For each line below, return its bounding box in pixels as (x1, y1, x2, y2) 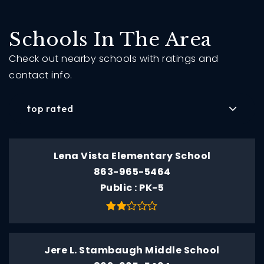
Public (100, 180, 135, 194)
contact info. (9, 68, 72, 82)
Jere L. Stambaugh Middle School (44, 243, 220, 257)
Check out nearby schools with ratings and (9, 51, 219, 65)
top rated (27, 103, 74, 115)
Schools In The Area (9, 27, 212, 51)
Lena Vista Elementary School (53, 148, 211, 163)
